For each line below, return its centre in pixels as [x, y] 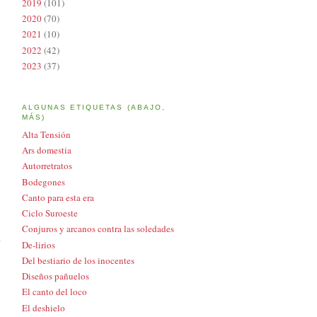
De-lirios [39, 244]
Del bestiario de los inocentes [78, 260]
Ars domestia [47, 150]
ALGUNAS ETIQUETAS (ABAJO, [94, 108]
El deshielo [44, 307]
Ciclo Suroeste [50, 213]
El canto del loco [54, 292]
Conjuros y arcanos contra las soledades [98, 229]
